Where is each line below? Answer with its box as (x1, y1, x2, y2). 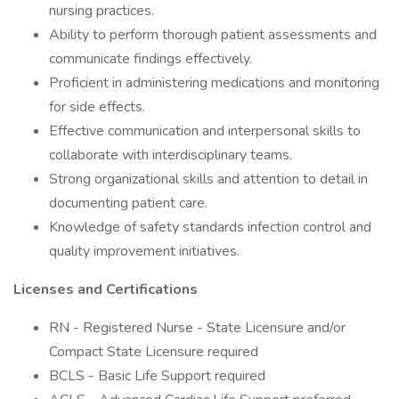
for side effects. (49, 97, 145, 117)
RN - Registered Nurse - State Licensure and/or (49, 318, 346, 338)
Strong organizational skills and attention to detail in (49, 169, 368, 189)
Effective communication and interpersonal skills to (49, 121, 361, 141)
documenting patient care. (49, 193, 208, 213)
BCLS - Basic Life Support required (49, 366, 265, 386)
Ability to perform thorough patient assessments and (49, 25, 377, 45)
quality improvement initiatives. (49, 241, 240, 261)
